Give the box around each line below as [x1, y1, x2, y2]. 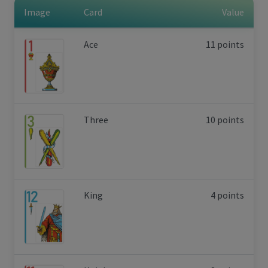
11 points [206, 38, 244, 50]
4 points [211, 188, 244, 201]
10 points [206, 113, 244, 126]
